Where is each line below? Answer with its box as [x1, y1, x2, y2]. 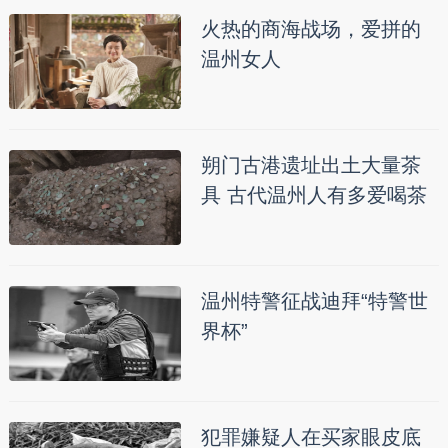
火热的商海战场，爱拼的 [200, 18, 421, 41]
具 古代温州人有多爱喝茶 [200, 184, 427, 207]
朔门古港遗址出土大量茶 [200, 154, 421, 177]
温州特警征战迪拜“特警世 [200, 290, 428, 313]
